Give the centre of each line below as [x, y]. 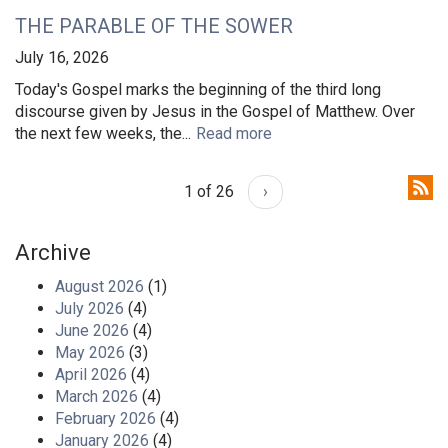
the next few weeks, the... [103, 134]
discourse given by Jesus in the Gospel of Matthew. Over [215, 112]
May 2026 [90, 353]
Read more [234, 134]
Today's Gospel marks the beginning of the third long [198, 90]
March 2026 [96, 397]
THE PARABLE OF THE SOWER [154, 26]
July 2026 [89, 309]
